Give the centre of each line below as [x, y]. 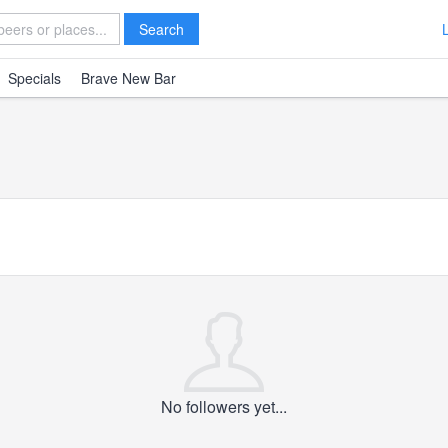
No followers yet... [224, 406]
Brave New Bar [128, 78]
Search [161, 29]
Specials [34, 78]
